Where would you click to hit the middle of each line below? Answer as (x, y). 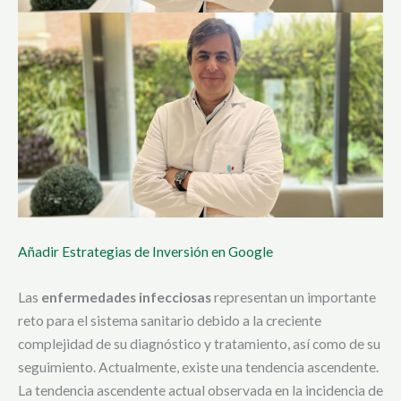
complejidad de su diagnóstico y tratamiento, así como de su (199, 343)
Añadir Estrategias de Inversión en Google (145, 251)
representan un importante (294, 297)
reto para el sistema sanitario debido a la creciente (170, 320)
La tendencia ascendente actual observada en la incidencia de (200, 390)
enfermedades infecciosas (126, 297)
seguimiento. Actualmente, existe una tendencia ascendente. (198, 367)
